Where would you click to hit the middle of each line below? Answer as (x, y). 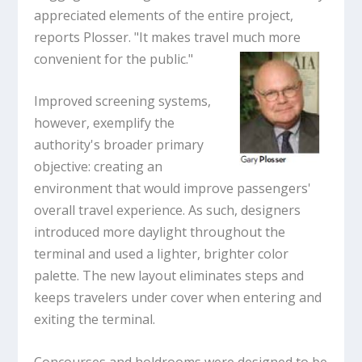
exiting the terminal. (95, 320)
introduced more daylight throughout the (160, 232)
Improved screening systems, (123, 101)
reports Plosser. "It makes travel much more (168, 37)
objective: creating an (99, 167)
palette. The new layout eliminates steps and (169, 276)
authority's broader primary (119, 145)
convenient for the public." (114, 59)
